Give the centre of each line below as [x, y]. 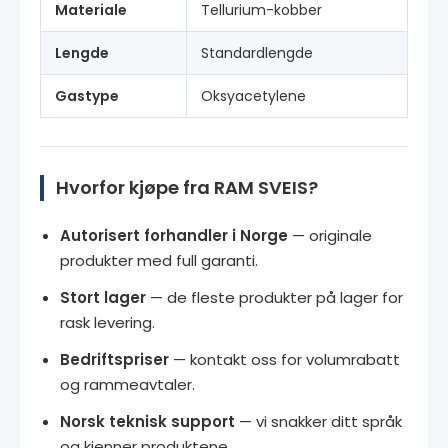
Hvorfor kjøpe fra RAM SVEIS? [187, 187]
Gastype [87, 95]
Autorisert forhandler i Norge [174, 235]
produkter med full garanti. [159, 260]
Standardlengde [257, 52]
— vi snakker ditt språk [318, 421]
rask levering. [107, 322]
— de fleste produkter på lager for [274, 297]
